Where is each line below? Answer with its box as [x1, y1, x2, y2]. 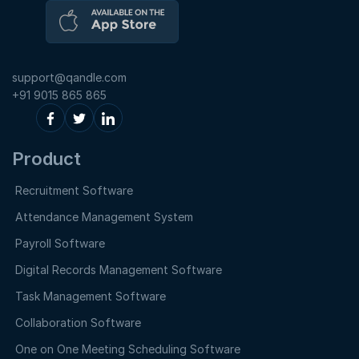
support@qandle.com [12, 70, 127, 84]
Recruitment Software [15, 183, 133, 197]
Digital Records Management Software [15, 262, 222, 276]
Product [12, 147, 81, 169]
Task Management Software [15, 288, 166, 303]
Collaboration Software [15, 315, 141, 329]
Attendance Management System [15, 209, 193, 224]
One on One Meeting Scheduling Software [15, 341, 240, 356]
